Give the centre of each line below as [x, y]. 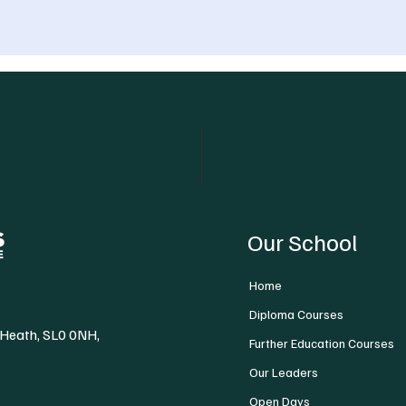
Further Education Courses [322, 343]
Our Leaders [284, 372]
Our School [303, 242]
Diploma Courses [297, 314]
